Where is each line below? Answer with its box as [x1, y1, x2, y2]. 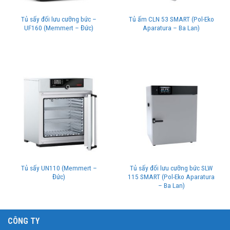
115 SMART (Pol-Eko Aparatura [128, 172, 215, 181]
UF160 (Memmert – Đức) [24, 24, 93, 32]
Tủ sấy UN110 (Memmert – [21, 164, 97, 172]
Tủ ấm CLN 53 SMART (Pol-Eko [128, 15, 214, 24]
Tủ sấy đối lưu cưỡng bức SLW [130, 164, 213, 172]
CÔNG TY [8, 216, 40, 226]
